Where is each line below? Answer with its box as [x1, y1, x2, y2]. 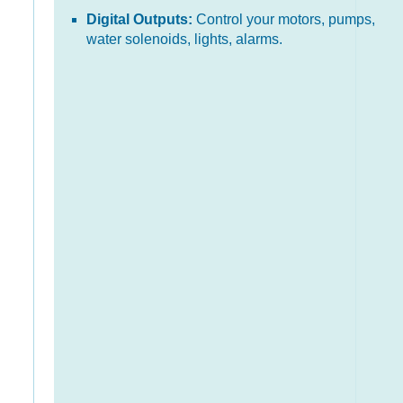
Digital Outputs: [86, 12, 193, 27]
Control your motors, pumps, [193, 12, 375, 27]
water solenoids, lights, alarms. [86, 31, 282, 47]
